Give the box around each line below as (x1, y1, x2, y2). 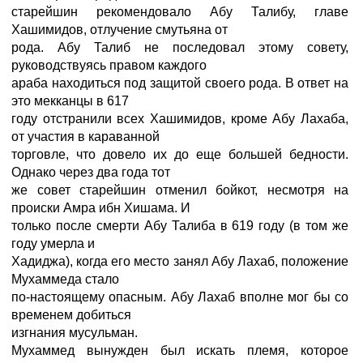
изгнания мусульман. (11, 326, 138, 340)
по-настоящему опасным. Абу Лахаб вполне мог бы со (11, 290, 348, 304)
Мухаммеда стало (11, 272, 119, 286)
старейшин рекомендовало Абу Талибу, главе (11, 5, 348, 19)
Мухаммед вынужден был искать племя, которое (11, 344, 348, 357)
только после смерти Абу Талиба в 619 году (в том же (11, 219, 348, 233)
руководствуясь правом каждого (11, 58, 207, 72)
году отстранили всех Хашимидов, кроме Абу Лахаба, (11, 112, 348, 126)
